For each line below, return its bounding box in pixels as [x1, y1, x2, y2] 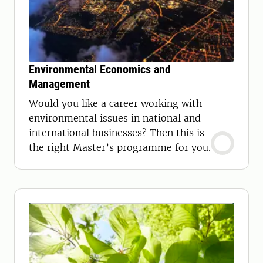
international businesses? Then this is [29, 127, 204, 139]
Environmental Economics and [29, 62, 171, 76]
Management [29, 77, 90, 91]
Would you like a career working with [29, 97, 202, 109]
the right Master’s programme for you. [29, 141, 211, 153]
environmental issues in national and [29, 112, 201, 124]
